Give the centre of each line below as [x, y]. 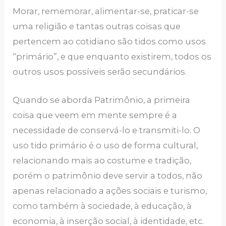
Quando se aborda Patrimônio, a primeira [102, 100]
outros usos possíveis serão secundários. [101, 72]
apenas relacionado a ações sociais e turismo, [110, 191]
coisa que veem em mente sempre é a [95, 115]
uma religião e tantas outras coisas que [97, 26]
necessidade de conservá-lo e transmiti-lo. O [107, 130]
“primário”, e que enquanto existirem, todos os [112, 57]
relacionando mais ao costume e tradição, [102, 161]
